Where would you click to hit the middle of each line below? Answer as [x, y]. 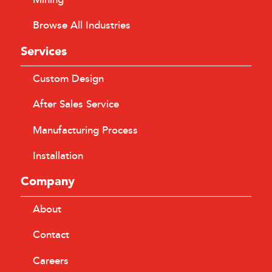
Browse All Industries [81, 26]
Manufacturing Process [85, 130]
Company [47, 182]
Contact [51, 235]
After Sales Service [76, 105]
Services [43, 52]
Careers [50, 261]
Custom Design [68, 79]
